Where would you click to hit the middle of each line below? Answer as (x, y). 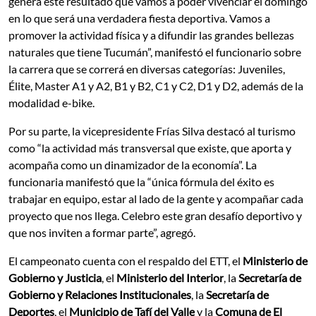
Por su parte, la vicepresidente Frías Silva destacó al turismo (152, 130)
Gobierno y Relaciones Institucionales (100, 294)
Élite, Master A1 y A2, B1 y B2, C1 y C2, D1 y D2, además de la (156, 85)
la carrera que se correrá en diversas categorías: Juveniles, (147, 68)
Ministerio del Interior (170, 277)
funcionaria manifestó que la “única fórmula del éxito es (141, 181)
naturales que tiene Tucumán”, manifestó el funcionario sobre (155, 51)
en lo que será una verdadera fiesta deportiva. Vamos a (139, 18)
